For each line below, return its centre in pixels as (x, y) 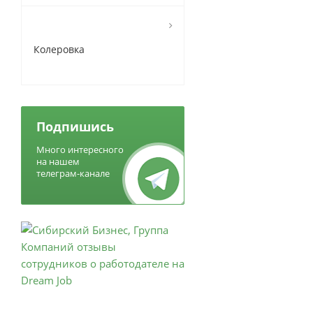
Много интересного (80, 150)
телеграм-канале (73, 173)
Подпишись (75, 126)
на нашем (58, 161)
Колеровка (59, 49)
